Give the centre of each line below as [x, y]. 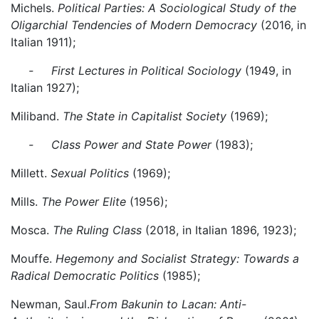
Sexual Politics [90, 173]
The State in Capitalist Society [145, 116]
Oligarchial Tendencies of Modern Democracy [134, 25]
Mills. [26, 202]
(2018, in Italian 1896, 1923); [219, 230]
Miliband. [37, 116]
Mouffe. [33, 258]
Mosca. [32, 230]
